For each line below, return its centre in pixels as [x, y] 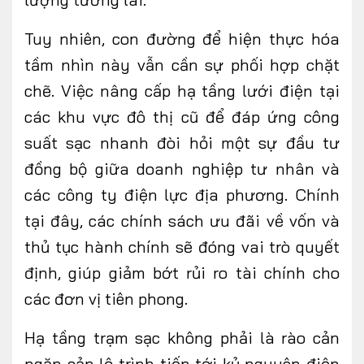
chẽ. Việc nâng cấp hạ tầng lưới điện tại [182, 91]
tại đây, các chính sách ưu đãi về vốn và [182, 221]
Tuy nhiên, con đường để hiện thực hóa [182, 39]
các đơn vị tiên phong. [106, 299]
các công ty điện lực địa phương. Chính [182, 195]
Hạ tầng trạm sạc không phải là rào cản [182, 338]
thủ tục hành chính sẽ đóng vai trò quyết [182, 247]
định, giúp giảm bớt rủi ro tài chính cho [182, 273]
